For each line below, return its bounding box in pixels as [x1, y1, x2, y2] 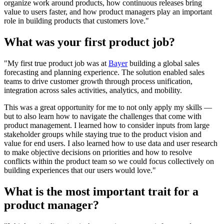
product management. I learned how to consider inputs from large [4, 120, 209, 129]
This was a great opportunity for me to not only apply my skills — [4, 102, 212, 111]
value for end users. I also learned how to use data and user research [4, 138, 217, 147]
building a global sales [127, 58, 199, 67]
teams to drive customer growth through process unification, [4, 76, 192, 85]
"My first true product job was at [4, 58, 108, 67]
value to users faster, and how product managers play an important [4, 7, 212, 16]
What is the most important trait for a [4, 184, 198, 198]
